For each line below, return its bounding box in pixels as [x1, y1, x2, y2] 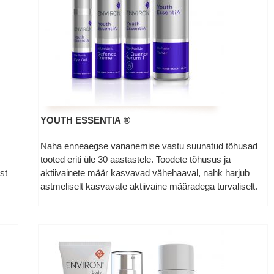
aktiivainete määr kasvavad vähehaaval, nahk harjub [40, 168, 250, 178]
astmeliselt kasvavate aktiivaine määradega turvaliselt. [40, 181, 258, 191]
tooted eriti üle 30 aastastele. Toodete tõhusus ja [40, 154, 231, 165]
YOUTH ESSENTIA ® [40, 115, 131, 125]
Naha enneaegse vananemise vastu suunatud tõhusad [40, 141, 258, 151]
